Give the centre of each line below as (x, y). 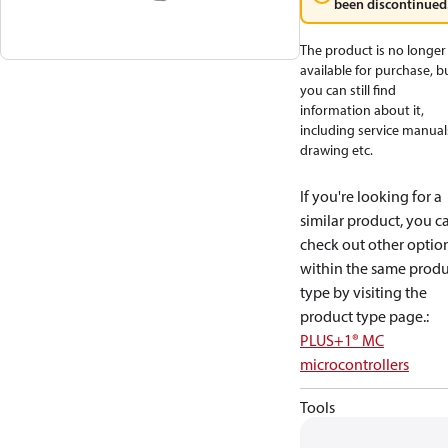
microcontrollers (354, 364)
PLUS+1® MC (342, 340)
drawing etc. (336, 150)
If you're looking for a (371, 196)
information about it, (362, 110)
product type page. (363, 316)
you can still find (348, 90)
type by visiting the (363, 292)
